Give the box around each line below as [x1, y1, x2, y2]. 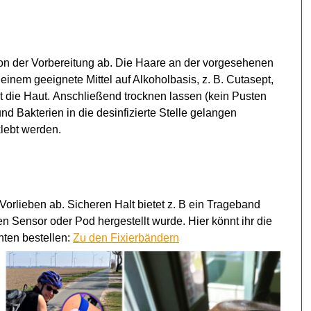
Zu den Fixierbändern [73, 232, 179, 244]
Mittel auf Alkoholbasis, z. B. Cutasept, [86, 74, 274, 85]
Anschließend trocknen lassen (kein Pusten [53, 90, 267, 102]
